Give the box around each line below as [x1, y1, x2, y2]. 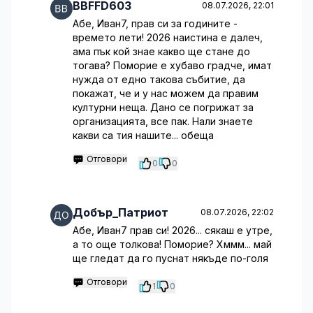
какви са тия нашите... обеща [73, 129, 214, 141]
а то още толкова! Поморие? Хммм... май [73, 238, 272, 250]
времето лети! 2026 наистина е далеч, [73, 31, 263, 43]
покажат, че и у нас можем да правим [73, 87, 259, 99]
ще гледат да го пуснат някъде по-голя [73, 252, 268, 264]
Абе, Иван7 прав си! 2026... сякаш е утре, [73, 224, 272, 236]
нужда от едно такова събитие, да [73, 73, 245, 85]
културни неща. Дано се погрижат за [73, 101, 254, 113]
